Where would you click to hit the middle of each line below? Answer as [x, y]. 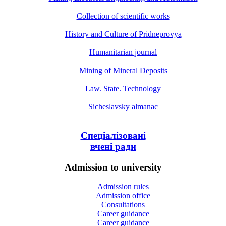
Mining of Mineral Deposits [123, 71]
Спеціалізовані [113, 136]
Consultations [123, 205]
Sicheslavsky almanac [123, 107]
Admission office [123, 196]
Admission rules [123, 187]
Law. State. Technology [123, 89]
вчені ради [113, 147]
